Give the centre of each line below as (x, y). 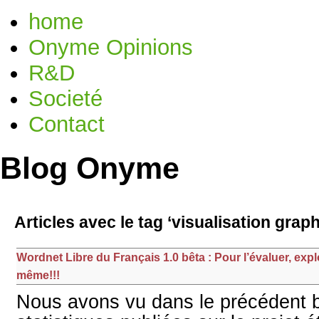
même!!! (38, 276)
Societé (66, 98)
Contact (67, 124)
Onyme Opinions (111, 47)
